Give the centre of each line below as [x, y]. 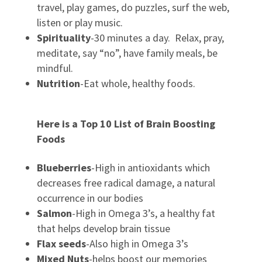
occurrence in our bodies [90, 198]
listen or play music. [80, 23]
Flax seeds [61, 244]
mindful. [55, 68]
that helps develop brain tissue [103, 228]
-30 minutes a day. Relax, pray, [157, 38]
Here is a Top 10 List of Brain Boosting [126, 124]
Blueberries [64, 168]
